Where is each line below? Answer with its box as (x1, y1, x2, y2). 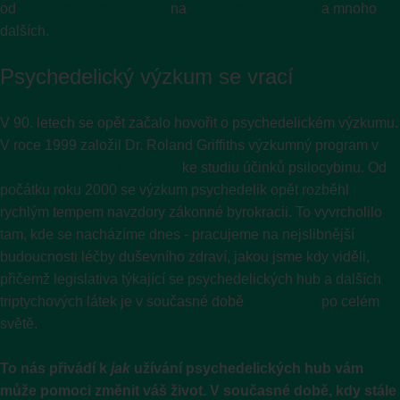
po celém (318, 293, 379, 309)
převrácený (247, 293, 318, 309)
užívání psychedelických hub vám (130, 360, 363, 376)
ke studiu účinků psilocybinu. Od (179, 159, 387, 175)
